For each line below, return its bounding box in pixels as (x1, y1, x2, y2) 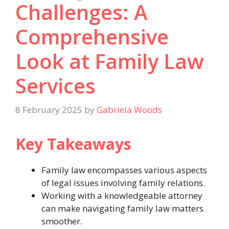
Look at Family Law (15, 47, 204, 75)
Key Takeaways (15, 133, 131, 155)
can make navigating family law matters (41, 202, 203, 215)
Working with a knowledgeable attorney (41, 190, 202, 202)
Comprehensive (15, 22, 169, 51)
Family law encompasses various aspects (41, 164, 207, 176)
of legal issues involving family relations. (41, 177, 205, 189)
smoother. (41, 215, 82, 227)
